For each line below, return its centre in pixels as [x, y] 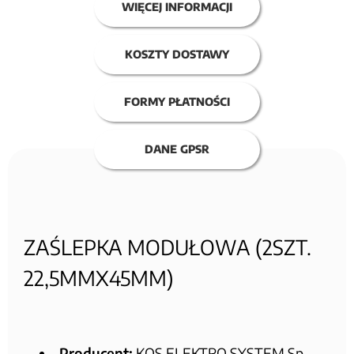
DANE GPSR [177, 149]
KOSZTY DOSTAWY [177, 54]
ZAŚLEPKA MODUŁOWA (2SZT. [168, 247]
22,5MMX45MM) [99, 277]
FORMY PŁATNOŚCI [177, 101]
